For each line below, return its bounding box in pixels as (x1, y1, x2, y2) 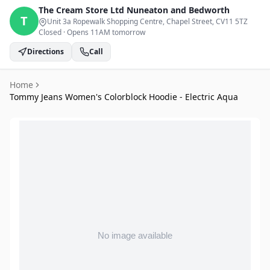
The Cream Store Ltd (39, 4, 124, 16)
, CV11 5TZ (212, 16, 248, 27)
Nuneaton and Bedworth (127, 4, 230, 16)
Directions (27, 46, 64, 57)
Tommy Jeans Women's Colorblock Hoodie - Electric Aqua (10, 91, 238, 102)
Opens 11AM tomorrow (67, 27, 145, 37)
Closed (39, 27, 61, 37)
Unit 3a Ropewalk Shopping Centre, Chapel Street (47, 16, 212, 27)
